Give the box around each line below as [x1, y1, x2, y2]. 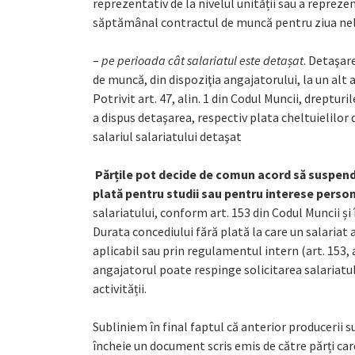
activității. [93, 281, 147, 296]
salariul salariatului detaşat [93, 128, 242, 144]
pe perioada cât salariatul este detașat [101, 52, 303, 68]
